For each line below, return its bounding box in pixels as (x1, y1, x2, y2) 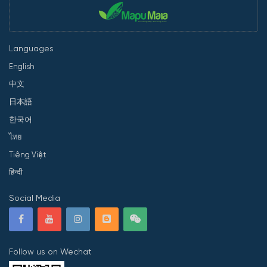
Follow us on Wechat (9, 247, 92, 257)
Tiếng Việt (9, 150, 46, 159)
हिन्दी (9, 167, 23, 177)
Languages (9, 44, 54, 54)
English (9, 61, 35, 71)
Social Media (9, 193, 60, 203)
